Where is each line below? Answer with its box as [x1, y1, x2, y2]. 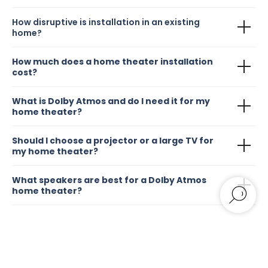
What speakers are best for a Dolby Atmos [12, 173, 206, 186]
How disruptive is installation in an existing [12, 16, 200, 28]
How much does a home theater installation [12, 55, 213, 68]
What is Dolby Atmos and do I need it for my [12, 95, 210, 107]
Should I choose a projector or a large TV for [12, 134, 214, 147]
